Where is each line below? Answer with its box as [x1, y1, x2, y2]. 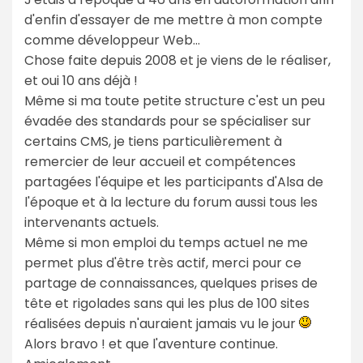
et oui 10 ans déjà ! [24, 70, 138, 90]
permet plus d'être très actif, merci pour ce [24, 253, 301, 272]
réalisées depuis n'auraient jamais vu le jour [24, 314, 299, 333]
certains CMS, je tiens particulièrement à [24, 131, 282, 151]
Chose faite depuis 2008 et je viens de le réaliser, [24, 50, 331, 70]
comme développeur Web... [24, 30, 200, 49]
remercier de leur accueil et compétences [24, 152, 296, 171]
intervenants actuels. [24, 212, 159, 232]
